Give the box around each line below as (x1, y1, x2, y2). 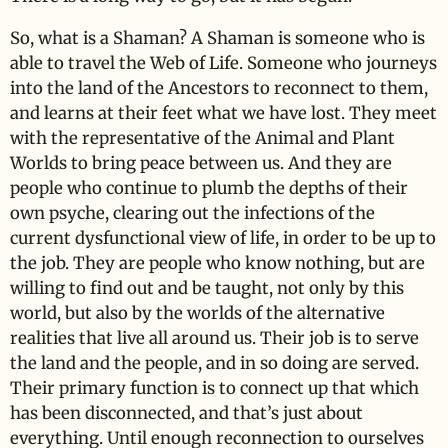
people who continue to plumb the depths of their (10, 177, 408, 199)
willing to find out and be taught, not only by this (10, 277, 404, 299)
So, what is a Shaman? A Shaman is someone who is (10, 27, 425, 49)
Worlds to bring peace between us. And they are (10, 152, 392, 174)
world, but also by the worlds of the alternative (10, 302, 385, 324)
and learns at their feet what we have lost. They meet (10, 102, 437, 124)
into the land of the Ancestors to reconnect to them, (10, 77, 428, 99)
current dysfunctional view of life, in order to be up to (10, 227, 436, 249)
